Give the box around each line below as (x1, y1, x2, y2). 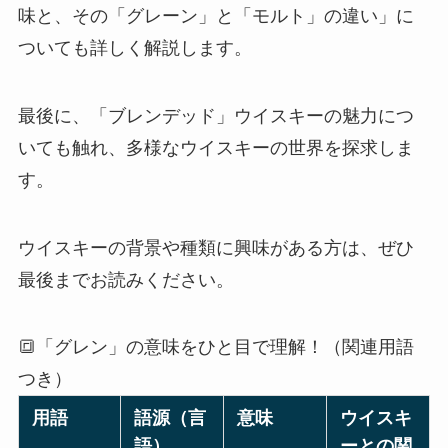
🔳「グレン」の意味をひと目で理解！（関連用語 (17, 337, 414, 358)
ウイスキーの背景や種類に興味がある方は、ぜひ (17, 237, 414, 258)
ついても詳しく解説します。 (17, 37, 252, 58)
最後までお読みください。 (17, 269, 234, 290)
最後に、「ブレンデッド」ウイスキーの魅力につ (17, 105, 414, 126)
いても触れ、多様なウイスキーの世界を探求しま (17, 137, 414, 158)
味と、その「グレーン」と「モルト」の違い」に (17, 5, 414, 26)
